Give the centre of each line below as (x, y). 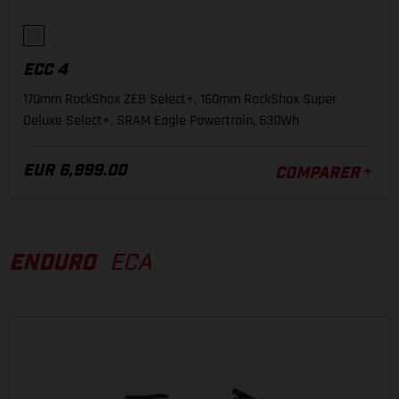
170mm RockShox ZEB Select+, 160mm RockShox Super (180, 99)
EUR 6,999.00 (75, 171)
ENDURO (52, 263)
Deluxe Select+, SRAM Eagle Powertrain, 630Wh (161, 121)
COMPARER (318, 174)
